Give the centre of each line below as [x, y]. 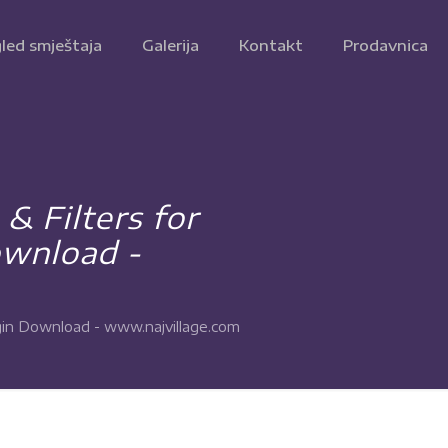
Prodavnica [385, 45]
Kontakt [271, 45]
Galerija [170, 45]
